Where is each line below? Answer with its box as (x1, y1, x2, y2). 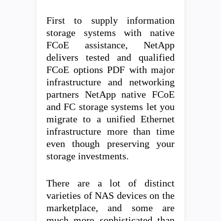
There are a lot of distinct (46, 178, 175, 188)
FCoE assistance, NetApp (46, 39, 175, 50)
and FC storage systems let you (46, 101, 175, 112)
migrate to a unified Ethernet (46, 113, 175, 124)
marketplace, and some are (46, 202, 175, 213)
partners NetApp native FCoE (46, 89, 175, 100)
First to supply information (46, 15, 175, 26)
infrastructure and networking (46, 76, 175, 87)
